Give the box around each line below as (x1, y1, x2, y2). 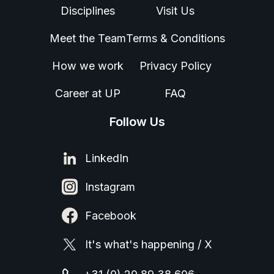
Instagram (85, 180, 135, 194)
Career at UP (54, 87, 120, 100)
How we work (51, 59, 124, 73)
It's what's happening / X (85, 238, 212, 251)
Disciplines (60, 4, 115, 18)
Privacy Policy (139, 59, 212, 73)
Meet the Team (49, 32, 126, 45)
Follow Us (109, 114, 165, 130)
